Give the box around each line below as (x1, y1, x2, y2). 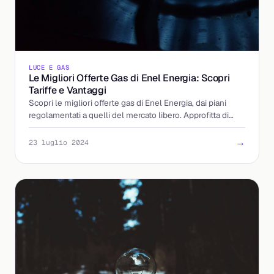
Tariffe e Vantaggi (29, 83, 106, 97)
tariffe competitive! (29, 121, 98, 133)
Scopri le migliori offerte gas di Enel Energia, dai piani (29, 97, 226, 108)
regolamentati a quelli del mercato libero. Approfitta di (29, 109, 229, 120)
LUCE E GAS (29, 62, 70, 72)
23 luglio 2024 (29, 138, 89, 147)
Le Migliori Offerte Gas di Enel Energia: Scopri (29, 71, 230, 84)
